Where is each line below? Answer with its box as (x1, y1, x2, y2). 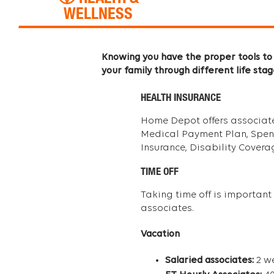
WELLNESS (64, 7, 133, 22)
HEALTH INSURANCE (140, 94, 221, 103)
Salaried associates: (165, 256, 254, 266)
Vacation (140, 229, 180, 240)
